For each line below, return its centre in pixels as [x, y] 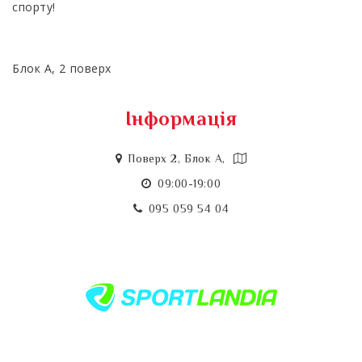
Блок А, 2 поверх [62, 68]
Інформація [181, 121]
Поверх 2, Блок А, [179, 160]
